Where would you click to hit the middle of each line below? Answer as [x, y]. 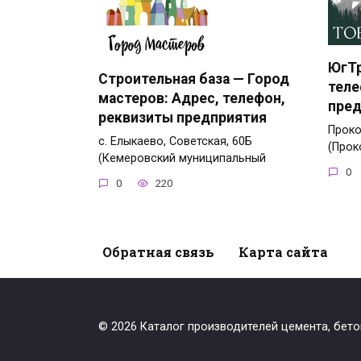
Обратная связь [158, 252]
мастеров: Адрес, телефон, [192, 98]
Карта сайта [283, 252]
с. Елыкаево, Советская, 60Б [175, 141]
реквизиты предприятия [183, 117]
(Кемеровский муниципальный [182, 158]
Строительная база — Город [194, 79]
